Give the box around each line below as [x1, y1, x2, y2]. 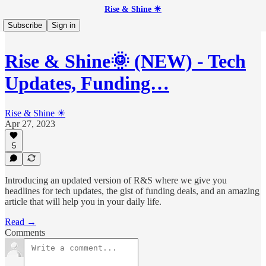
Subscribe [8, 21, 42, 30]
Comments [5, 227, 45, 237]
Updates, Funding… [5, 72, 169, 94]
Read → [5, 217, 36, 227]
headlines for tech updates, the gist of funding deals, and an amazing [5, 186, 259, 196]
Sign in [52, 21, 75, 30]
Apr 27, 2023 [5, 118, 55, 129]
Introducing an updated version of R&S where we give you [5, 175, 227, 185]
